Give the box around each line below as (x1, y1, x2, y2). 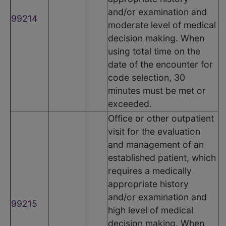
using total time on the (108, 45, 200, 56)
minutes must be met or (108, 85, 206, 96)
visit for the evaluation (108, 126, 200, 137)
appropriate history (108, 178, 189, 189)
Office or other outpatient (108, 112, 214, 124)
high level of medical (108, 204, 193, 215)
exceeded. (108, 98, 152, 109)
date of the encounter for (108, 59, 213, 70)
